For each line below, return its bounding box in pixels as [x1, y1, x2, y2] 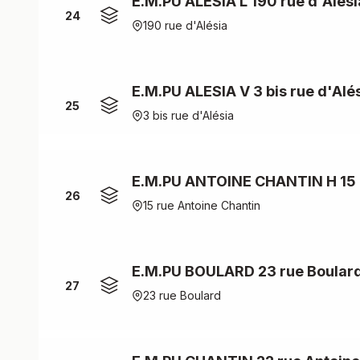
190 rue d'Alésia [143, 18, 227, 32]
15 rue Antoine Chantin [143, 198, 260, 212]
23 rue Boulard [143, 288, 221, 302]
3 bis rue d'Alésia [143, 108, 234, 122]
